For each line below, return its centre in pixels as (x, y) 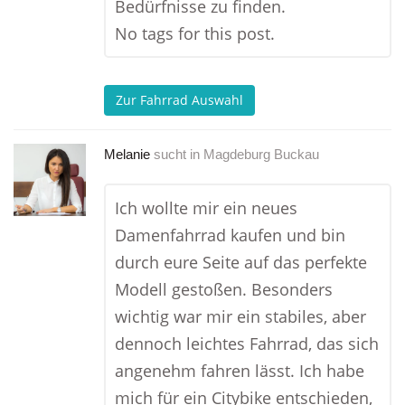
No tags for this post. (195, 33)
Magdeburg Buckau (261, 154)
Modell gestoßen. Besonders (224, 289)
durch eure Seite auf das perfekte (241, 262)
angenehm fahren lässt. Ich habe (240, 371)
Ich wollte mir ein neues (206, 208)
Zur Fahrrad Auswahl (179, 100)
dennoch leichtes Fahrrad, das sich (247, 344)
